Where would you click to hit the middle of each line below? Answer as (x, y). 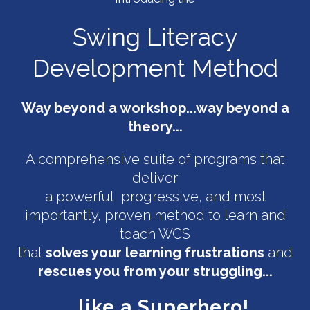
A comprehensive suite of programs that (155, 159)
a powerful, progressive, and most (155, 197)
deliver (155, 178)
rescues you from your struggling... (155, 272)
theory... (155, 127)
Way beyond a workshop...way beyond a (155, 108)
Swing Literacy (155, 37)
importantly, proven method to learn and (155, 216)
